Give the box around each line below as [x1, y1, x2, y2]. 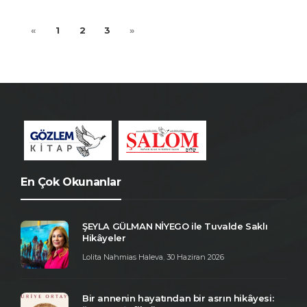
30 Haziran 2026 [167, 251, 224, 262]
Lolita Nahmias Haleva [82, 251, 163, 262]
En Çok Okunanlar [21, 175, 121, 188]
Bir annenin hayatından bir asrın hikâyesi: [82, 292, 274, 304]
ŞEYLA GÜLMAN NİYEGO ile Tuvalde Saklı [82, 220, 268, 232]
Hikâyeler [82, 232, 126, 243]
